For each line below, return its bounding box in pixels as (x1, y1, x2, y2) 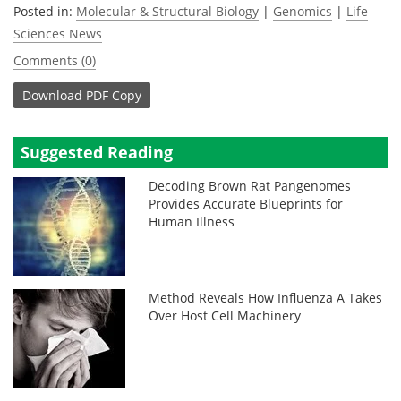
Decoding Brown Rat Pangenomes (149, 177, 352, 194)
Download (22, 86, 82, 104)
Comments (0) (13, 52, 96, 69)
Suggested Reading (21, 141, 173, 163)
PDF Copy (86, 86, 141, 104)
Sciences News (13, 25, 102, 42)
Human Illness (149, 213, 235, 230)
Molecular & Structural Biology (76, 3, 259, 20)
